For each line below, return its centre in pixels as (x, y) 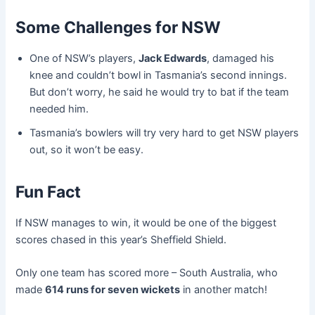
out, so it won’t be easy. (87, 149)
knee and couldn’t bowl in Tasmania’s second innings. (159, 75)
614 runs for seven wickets (113, 290)
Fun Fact (49, 192)
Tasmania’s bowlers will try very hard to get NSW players (165, 133)
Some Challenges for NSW (118, 27)
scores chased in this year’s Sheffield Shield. (121, 239)
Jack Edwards (173, 58)
